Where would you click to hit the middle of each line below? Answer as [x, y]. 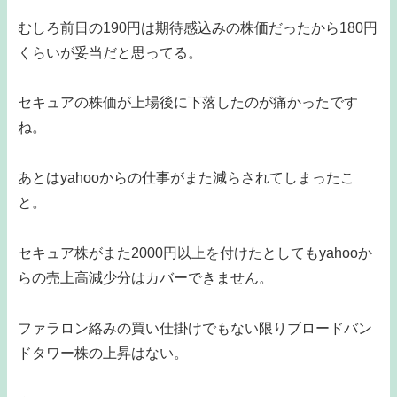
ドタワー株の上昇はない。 [103, 353]
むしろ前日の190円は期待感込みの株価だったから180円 [198, 27]
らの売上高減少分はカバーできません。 [145, 277]
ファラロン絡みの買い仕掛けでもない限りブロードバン [195, 328]
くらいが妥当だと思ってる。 [110, 52]
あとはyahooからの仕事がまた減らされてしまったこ [186, 178]
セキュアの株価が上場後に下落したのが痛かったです [188, 103]
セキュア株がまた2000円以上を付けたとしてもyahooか [195, 253]
